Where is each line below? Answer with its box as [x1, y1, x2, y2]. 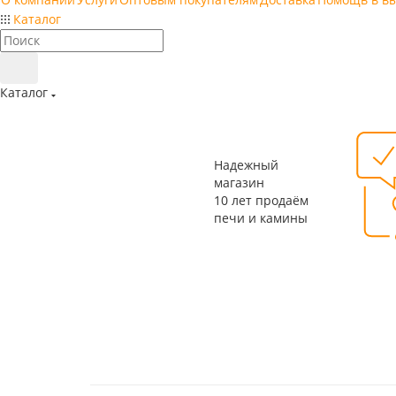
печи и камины [214, 209, 308, 226]
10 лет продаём [214, 192, 308, 209]
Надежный [214, 156, 278, 173]
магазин [214, 174, 264, 191]
